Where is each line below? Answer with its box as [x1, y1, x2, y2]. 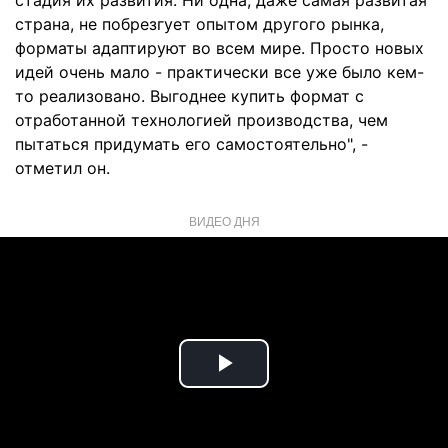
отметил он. [15, 158, 110, 178]
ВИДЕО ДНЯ [188, 212, 260, 229]
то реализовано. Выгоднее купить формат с [15, 86, 364, 106]
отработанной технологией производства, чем [15, 110, 388, 130]
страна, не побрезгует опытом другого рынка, [15, 14, 384, 34]
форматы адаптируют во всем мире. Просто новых [15, 38, 424, 58]
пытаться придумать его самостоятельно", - [15, 134, 368, 154]
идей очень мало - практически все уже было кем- [15, 62, 424, 82]
